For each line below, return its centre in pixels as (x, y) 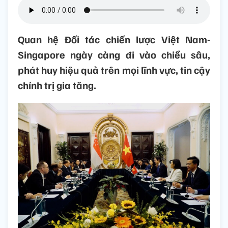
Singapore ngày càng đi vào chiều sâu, (114, 55)
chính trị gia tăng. (57, 85)
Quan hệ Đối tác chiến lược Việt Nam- (114, 39)
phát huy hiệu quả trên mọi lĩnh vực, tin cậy (114, 70)
